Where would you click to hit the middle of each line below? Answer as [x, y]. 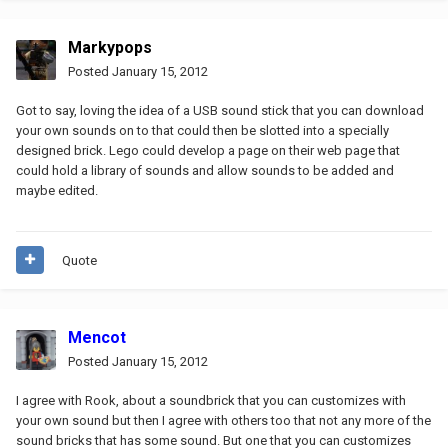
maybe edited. [57, 190]
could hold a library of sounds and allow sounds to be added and [205, 170]
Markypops [110, 47]
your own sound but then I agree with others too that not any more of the [223, 420]
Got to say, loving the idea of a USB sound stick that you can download [220, 110]
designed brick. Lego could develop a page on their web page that [208, 150]
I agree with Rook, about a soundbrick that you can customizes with [211, 400]
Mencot [97, 337]
